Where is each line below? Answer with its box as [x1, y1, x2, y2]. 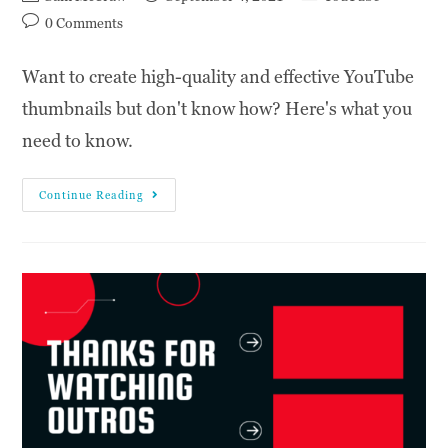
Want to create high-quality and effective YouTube [22, 65, 415, 89]
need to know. [22, 129, 134, 153]
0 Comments [45, 14, 124, 33]
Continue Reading [39, 188, 145, 203]
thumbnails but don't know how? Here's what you [22, 97, 413, 121]
